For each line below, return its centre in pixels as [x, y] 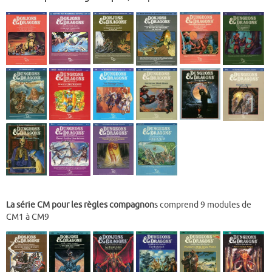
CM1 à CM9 [28, 217]
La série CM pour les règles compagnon [80, 205]
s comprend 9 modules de [203, 205]
